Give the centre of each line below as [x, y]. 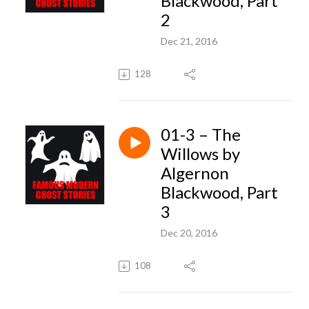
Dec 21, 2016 [189, 41]
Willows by [200, 153]
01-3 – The [201, 134]
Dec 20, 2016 [189, 232]
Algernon [195, 172]
